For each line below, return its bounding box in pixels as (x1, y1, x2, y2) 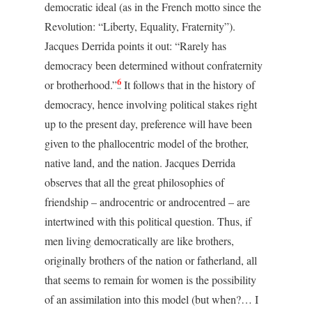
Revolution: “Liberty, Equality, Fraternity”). (45, 19, 235, 33)
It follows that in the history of (121, 77, 255, 92)
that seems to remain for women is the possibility (45, 272, 256, 287)
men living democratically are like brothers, (45, 233, 234, 248)
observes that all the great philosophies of (45, 175, 224, 189)
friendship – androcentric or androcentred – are (45, 194, 250, 209)
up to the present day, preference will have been (45, 116, 252, 131)
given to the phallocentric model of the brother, (45, 136, 249, 150)
